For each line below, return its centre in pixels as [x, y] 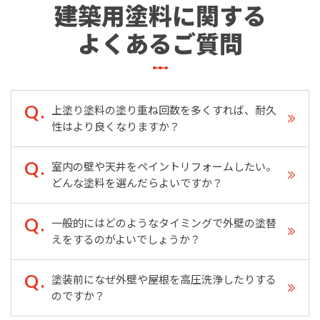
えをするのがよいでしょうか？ [126, 240]
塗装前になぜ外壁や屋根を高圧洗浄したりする [164, 280]
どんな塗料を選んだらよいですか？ [137, 183]
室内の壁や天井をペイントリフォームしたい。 [164, 167]
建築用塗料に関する [160, 16]
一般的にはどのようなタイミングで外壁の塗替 [164, 223]
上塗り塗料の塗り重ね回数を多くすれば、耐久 [164, 110]
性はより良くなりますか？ [116, 127]
